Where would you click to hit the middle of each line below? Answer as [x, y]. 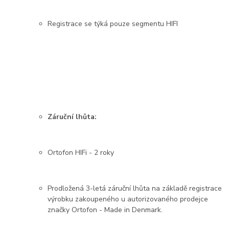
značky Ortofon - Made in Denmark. [105, 210]
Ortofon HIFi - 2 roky [81, 153]
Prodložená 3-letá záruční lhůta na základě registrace [135, 189]
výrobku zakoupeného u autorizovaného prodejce [128, 199]
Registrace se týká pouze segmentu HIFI [113, 24]
